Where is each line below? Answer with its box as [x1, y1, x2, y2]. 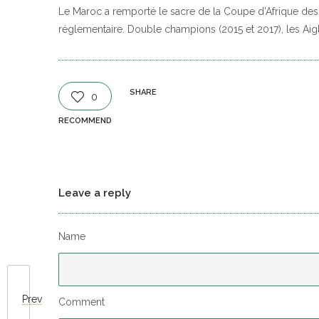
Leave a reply [58, 187, 131, 199]
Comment [58, 296, 105, 308]
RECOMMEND [58, 116, 112, 125]
